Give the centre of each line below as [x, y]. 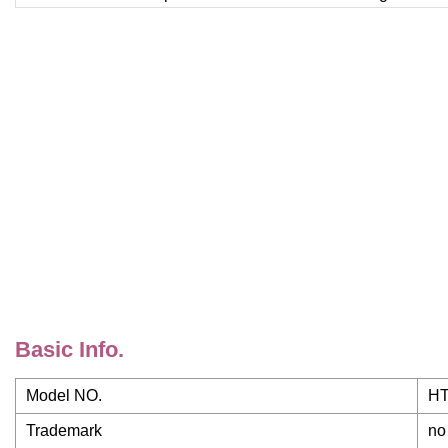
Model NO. [64, 396]
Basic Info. [69, 350]
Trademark [64, 431]
